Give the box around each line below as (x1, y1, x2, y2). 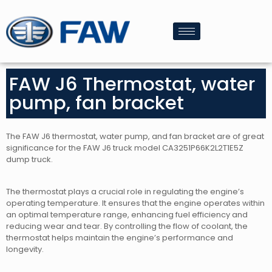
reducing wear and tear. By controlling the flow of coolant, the (6, 220, 248, 233)
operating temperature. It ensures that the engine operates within (6, 197, 265, 209)
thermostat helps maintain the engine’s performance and (6, 232, 233, 244)
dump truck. (6, 154, 53, 166)
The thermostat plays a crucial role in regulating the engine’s (6, 186, 244, 198)
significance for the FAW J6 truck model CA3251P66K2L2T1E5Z (6, 142, 243, 154)
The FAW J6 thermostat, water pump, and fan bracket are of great (6, 131, 264, 143)
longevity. (6, 243, 44, 256)
